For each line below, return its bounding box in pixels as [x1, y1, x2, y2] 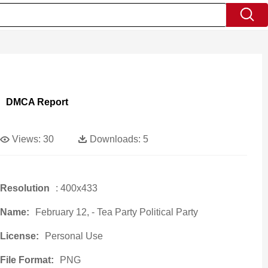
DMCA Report [5, 97, 68, 107]
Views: [11, 134, 41, 144]
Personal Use [44, 231, 103, 241]
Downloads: [89, 134, 141, 144]
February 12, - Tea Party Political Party [35, 207, 198, 217]
